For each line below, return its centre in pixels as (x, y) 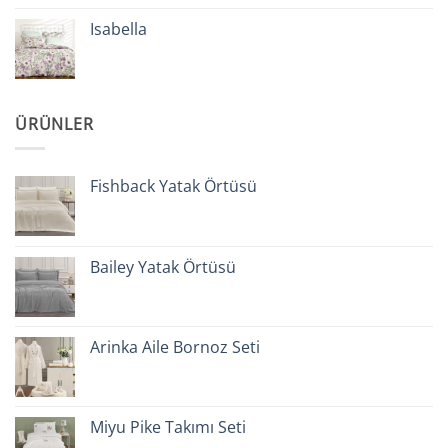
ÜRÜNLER (54, 123)
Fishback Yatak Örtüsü (173, 186)
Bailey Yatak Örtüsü (163, 267)
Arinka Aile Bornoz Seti (175, 347)
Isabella (118, 28)
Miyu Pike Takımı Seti (168, 427)
